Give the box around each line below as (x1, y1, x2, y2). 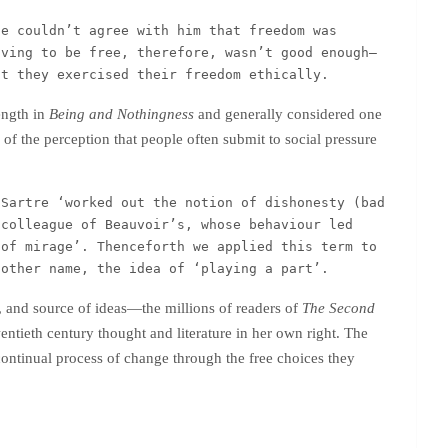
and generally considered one (194, 106, 382, 122)
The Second (302, 300, 375, 316)
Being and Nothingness (49, 106, 194, 122)
